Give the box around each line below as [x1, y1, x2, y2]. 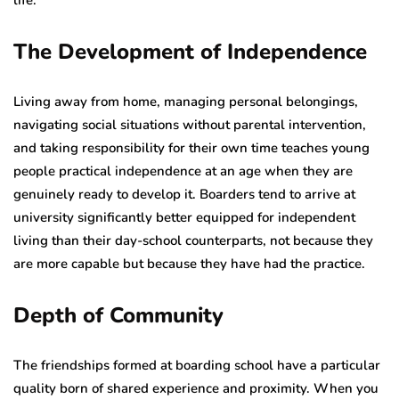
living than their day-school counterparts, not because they [13, 231, 373, 249]
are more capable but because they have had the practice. [13, 254, 365, 273]
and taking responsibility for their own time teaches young [13, 138, 370, 157]
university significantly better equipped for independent [13, 208, 355, 226]
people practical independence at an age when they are [13, 161, 353, 180]
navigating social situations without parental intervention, [13, 115, 366, 134]
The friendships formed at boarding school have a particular [13, 355, 380, 374]
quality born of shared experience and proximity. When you [13, 379, 379, 397]
